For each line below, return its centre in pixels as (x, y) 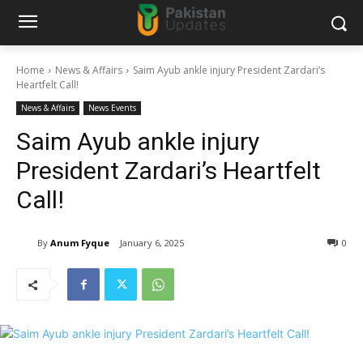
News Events (112, 108)
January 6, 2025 (152, 243)
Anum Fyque (80, 242)
